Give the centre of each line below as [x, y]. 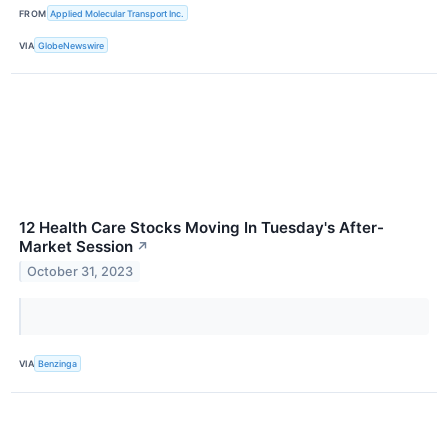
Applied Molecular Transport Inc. [117, 13]
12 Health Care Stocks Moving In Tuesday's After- [201, 228]
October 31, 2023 [80, 272]
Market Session [76, 247]
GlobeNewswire [71, 45]
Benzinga [58, 364]
